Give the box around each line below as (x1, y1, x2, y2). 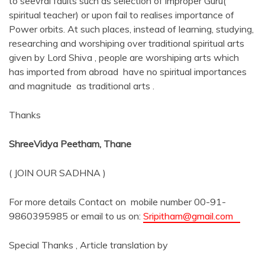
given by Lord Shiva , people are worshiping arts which (9, 51, 239, 63)
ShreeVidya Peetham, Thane (9, 137, 131, 150)
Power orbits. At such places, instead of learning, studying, (9, 22, 254, 35)
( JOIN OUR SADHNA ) (9, 166, 106, 179)
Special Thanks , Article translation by (9, 238, 168, 251)
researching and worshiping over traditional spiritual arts (9, 37, 244, 49)
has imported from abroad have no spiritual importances (9, 65, 247, 77)
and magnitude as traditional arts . (9, 79, 154, 92)
